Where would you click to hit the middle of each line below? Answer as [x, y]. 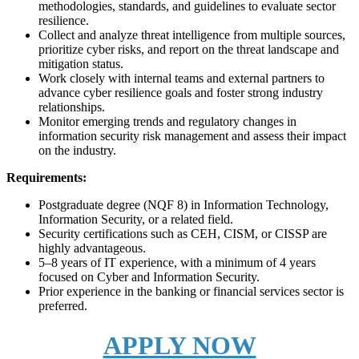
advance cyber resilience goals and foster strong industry [181, 93]
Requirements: [46, 178]
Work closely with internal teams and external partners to [182, 79]
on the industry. [77, 151]
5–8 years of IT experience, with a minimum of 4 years [177, 263]
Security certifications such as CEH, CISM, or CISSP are [183, 234]
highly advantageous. [92, 248]
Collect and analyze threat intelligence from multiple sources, [192, 35]
